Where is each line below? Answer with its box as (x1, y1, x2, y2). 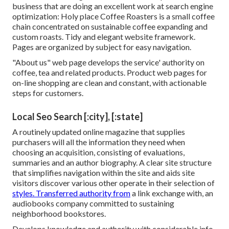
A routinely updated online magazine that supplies (12, 127, 185, 137)
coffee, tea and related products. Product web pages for (12, 67, 207, 78)
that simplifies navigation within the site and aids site (12, 168, 195, 178)
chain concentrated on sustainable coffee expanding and (12, 21, 208, 32)
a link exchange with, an (130, 188, 213, 198)
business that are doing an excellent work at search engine (12, 1, 213, 11)
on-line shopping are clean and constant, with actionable (12, 78, 207, 88)
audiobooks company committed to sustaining (12, 198, 174, 209)
